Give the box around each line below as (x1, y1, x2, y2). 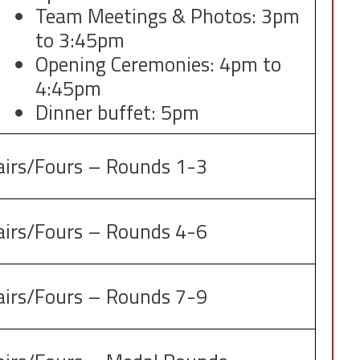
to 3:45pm (35, 25, 125, 56)
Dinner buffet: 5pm (35, 97, 199, 129)
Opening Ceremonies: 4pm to (35, 49, 281, 80)
